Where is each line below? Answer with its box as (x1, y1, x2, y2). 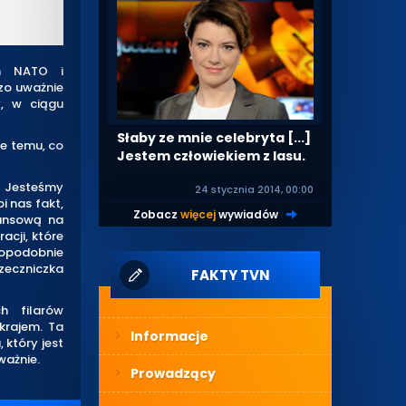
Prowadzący (130, 363, 217, 382)
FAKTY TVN (190, 265, 270, 285)
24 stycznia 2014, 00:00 (194, 181, 314, 197)
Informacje (130, 326, 209, 345)
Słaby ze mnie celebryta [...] (117, 128, 312, 147)
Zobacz (133, 206, 181, 222)
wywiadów (216, 206, 279, 222)
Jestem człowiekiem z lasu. (117, 146, 306, 165)
